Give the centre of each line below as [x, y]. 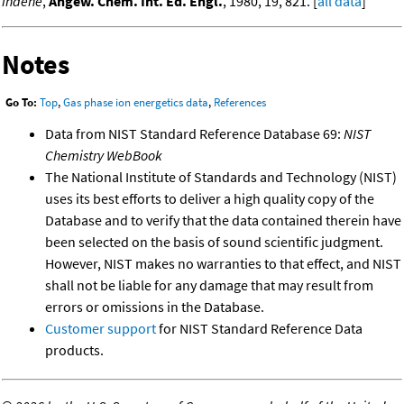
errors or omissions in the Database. [155, 307]
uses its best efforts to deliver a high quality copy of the [210, 199]
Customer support [101, 329]
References [240, 103]
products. [74, 350]
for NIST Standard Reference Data [259, 329]
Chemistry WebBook [104, 156]
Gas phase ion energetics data [136, 103]
